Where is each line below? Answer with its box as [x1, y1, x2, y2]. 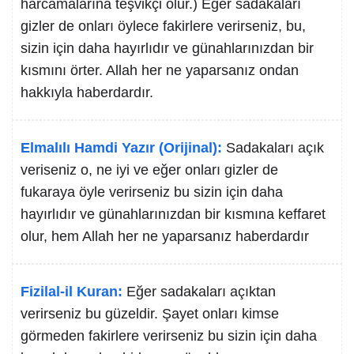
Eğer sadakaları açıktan [126, 284, 276, 299]
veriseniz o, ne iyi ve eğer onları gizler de [21, 162, 278, 178]
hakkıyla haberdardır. [21, 85, 153, 100]
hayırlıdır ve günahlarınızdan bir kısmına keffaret [21, 206, 326, 222]
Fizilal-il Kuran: [21, 284, 122, 299]
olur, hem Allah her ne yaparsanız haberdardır [21, 228, 309, 244]
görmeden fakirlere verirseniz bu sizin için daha [21, 328, 317, 344]
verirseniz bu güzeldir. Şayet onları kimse [21, 306, 279, 322]
